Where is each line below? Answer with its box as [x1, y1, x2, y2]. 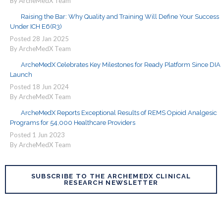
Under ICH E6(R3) [10, 23, 62, 30]
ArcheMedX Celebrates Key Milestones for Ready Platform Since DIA [21, 61, 221, 68]
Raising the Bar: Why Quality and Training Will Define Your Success [21, 13, 219, 20]
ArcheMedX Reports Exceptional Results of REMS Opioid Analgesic [21, 109, 217, 116]
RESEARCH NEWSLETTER [63, 179, 159, 186]
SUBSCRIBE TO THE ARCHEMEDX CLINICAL [31, 172, 191, 180]
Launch [10, 71, 32, 78]
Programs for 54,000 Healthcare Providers [10, 119, 135, 126]
